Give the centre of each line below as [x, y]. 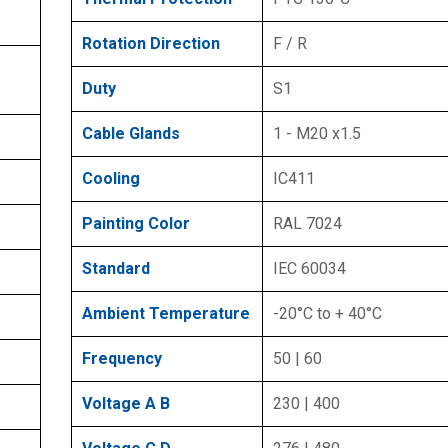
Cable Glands [131, 133]
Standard [116, 268]
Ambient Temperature [166, 313]
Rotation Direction [151, 43]
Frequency [122, 358]
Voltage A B [126, 403]
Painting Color [136, 223]
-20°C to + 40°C [327, 313]
